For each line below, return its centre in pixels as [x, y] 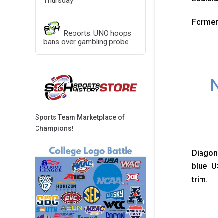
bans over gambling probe [86, 42]
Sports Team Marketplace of [80, 117]
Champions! [54, 128]
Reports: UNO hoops [98, 33]
